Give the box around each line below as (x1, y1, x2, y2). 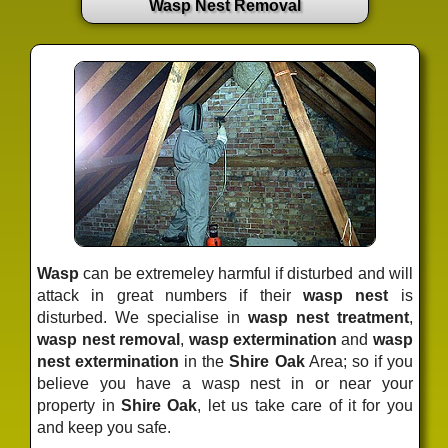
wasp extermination (188, 330, 337, 348)
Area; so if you (304, 352, 413, 370)
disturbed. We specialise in (37, 308, 248, 326)
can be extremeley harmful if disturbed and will (79, 264, 413, 282)
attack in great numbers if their (37, 286, 304, 304)
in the (179, 352, 230, 370)
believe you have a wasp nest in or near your (37, 374, 413, 392)
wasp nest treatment (247, 308, 409, 326)
